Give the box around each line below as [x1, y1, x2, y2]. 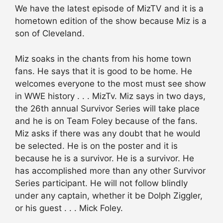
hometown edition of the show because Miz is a [15, 16, 207, 26]
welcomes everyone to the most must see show [15, 78, 206, 89]
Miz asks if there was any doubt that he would [15, 128, 201, 138]
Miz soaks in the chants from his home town [15, 53, 191, 64]
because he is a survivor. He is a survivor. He [15, 153, 194, 163]
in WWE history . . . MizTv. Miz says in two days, [15, 91, 206, 101]
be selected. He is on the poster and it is [15, 140, 178, 151]
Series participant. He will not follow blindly [15, 178, 188, 188]
